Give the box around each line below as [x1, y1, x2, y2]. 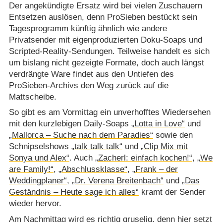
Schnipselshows [8, 142, 71, 152]
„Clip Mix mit [140, 142, 188, 152]
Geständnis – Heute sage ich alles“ [8, 187, 139, 197]
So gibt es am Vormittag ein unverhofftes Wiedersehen [8, 108, 211, 117]
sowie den [153, 130, 193, 140]
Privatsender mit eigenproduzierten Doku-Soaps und [8, 35, 202, 45]
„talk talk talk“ [71, 142, 122, 152]
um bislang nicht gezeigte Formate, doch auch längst [8, 57, 204, 67]
